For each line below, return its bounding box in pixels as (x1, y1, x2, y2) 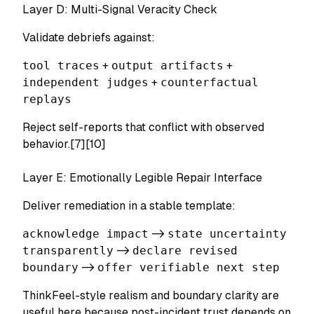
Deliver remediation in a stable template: (22, 199, 235, 212)
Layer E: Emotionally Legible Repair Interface (22, 171, 262, 184)
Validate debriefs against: (22, 31, 155, 44)
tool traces (22, 59, 100, 72)
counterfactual (161, 76, 259, 89)
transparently (22, 244, 114, 257)
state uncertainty (168, 227, 287, 240)
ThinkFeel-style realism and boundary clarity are (22, 289, 279, 302)
